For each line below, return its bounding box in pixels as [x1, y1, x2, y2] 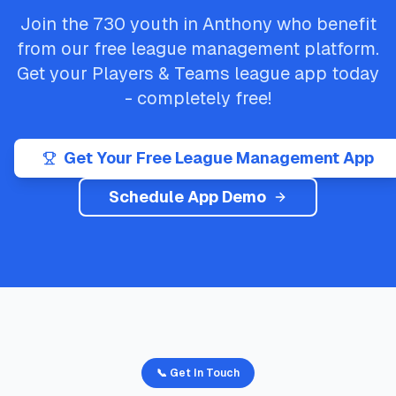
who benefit [271, 14, 377, 34]
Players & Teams [92, 64, 230, 83]
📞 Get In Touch [156, 367, 240, 379]
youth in [125, 14, 202, 34]
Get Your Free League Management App [64, 148, 374, 167]
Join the [19, 14, 93, 34]
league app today [230, 64, 379, 83]
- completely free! [125, 88, 271, 108]
